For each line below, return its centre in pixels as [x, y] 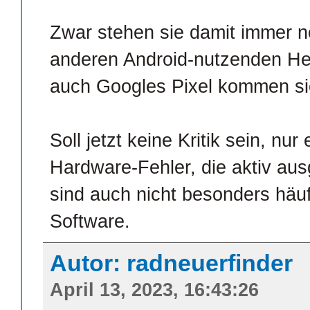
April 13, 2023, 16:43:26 [154, 290]
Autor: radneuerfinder [171, 263]
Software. [90, 222]
